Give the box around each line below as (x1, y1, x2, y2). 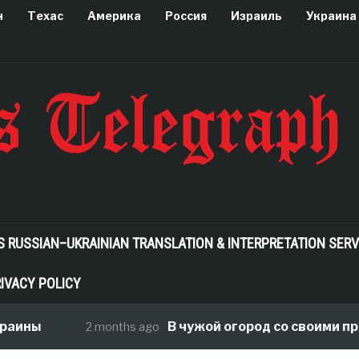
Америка (87, 9, 141, 22)
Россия (164, 9, 207, 22)
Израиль (230, 9, 282, 22)
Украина (305, 9, 357, 22)
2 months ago (42, 320, 117, 333)
